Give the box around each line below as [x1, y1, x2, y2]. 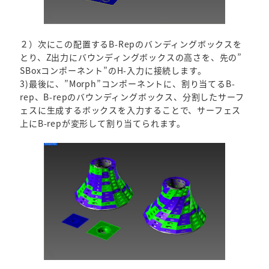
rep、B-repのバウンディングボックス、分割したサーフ [20, 91, 244, 103]
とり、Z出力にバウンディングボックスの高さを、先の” [20, 51, 242, 64]
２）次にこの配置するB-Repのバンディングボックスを [20, 38, 242, 50]
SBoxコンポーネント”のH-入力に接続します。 [20, 64, 207, 77]
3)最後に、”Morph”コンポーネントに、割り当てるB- [20, 77, 235, 90]
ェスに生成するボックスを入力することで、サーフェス [20, 104, 241, 116]
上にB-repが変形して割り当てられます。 [20, 117, 186, 130]
